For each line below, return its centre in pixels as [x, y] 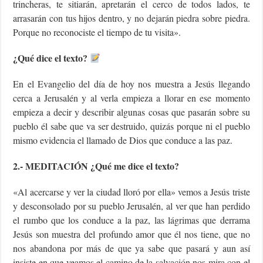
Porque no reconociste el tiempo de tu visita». [97, 32]
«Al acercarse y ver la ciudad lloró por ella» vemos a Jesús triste [131, 192]
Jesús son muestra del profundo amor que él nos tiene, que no [131, 234]
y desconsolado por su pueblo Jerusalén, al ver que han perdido [131, 206]
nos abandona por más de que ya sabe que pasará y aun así [131, 248]
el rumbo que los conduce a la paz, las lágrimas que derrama [131, 220]
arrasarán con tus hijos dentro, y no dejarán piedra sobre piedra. [131, 18]
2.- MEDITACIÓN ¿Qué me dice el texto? [96, 166]
